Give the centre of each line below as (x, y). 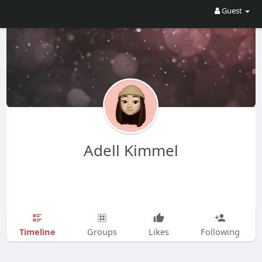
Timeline (37, 231)
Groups (102, 232)
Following (220, 232)
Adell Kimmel (131, 150)
